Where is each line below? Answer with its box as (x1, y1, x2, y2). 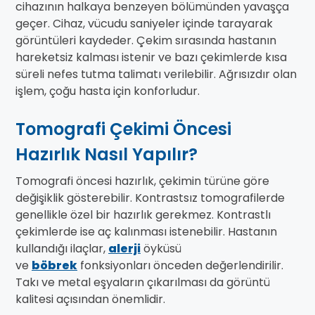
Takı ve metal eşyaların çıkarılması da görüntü (15, 274, 270, 291)
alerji (108, 240, 141, 257)
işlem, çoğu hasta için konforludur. (15, 83, 200, 100)
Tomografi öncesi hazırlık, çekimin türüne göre (15, 173, 269, 190)
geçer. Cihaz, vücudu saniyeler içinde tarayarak (15, 15, 273, 32)
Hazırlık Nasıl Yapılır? (15, 143, 198, 167)
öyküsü (141, 240, 181, 257)
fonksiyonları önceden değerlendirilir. (77, 257, 283, 274)
